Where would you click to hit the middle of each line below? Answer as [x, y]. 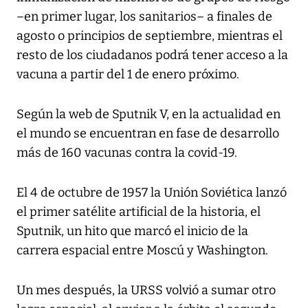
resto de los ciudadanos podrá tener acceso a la [152, 55]
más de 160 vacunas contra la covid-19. [127, 152]
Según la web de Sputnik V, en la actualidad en [148, 114]
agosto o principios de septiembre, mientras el [150, 35]
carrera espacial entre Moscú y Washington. [142, 250]
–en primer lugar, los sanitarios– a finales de [144, 16]
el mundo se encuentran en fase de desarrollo [148, 133]
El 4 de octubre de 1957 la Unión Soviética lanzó [152, 192]
